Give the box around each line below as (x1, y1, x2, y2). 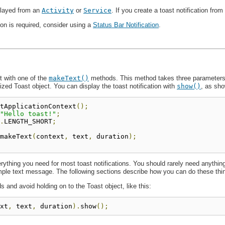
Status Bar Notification (93, 21, 159, 29)
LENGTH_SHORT (4, 117, 52, 125)
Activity (42, 7, 74, 14)
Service (83, 7, 111, 14)
